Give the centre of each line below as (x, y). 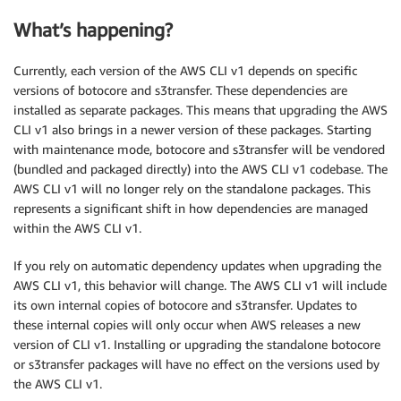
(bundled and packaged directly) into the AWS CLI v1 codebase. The (200, 168)
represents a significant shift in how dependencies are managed (191, 208)
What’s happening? (93, 30)
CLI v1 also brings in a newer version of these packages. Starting (192, 129)
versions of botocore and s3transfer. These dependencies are (180, 90)
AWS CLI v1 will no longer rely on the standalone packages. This (192, 188)
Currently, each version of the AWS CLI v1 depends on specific (185, 70)
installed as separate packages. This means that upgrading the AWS (200, 109)
